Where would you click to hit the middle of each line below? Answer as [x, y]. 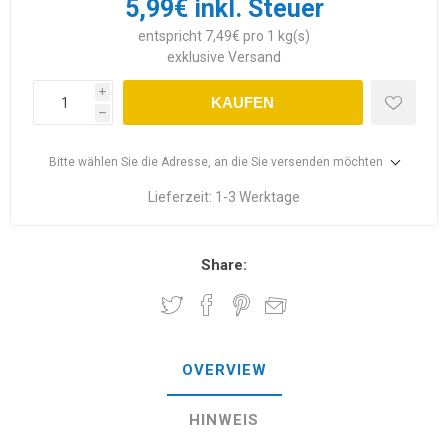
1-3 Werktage [257, 197]
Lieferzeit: [180, 197]
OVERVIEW [224, 370]
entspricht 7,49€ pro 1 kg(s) [224, 36]
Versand [254, 57]
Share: [224, 265]
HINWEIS [224, 420]
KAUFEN [242, 103]
